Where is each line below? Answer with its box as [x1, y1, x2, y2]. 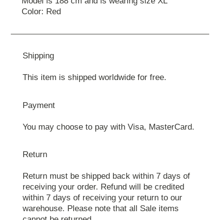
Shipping [22, 51, 54, 61]
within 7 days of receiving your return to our [22, 193, 182, 203]
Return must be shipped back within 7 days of [22, 171, 190, 181]
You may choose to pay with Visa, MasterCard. [22, 122, 194, 132]
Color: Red [22, 7, 61, 17]
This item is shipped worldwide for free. [22, 73, 166, 82]
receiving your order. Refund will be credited [22, 182, 184, 192]
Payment [22, 100, 55, 110]
